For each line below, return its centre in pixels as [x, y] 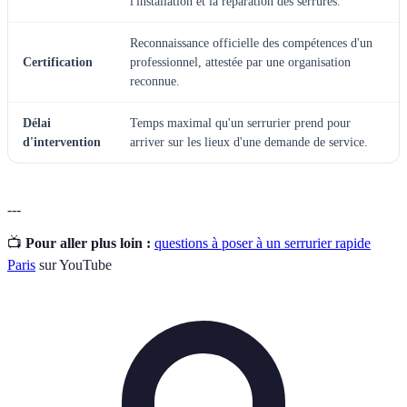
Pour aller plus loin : [88, 243]
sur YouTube [74, 264]
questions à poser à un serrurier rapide [263, 243]
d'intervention [62, 142]
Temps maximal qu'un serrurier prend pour [240, 123]
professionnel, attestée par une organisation [240, 62]
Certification [58, 62]
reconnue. [155, 81]
